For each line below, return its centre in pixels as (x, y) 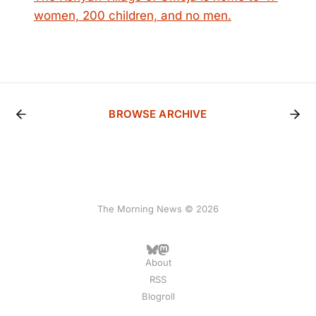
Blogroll (158, 296)
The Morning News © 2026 (158, 209)
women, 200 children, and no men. (133, 16)
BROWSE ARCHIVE (158, 114)
